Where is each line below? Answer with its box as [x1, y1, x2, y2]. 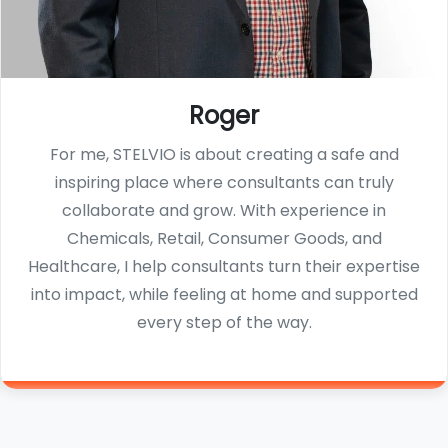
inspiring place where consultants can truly [54, 171, 394, 195]
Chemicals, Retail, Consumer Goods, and [66, 227, 382, 251]
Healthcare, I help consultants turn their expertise [28, 255, 420, 279]
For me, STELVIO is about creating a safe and [49, 143, 399, 167]
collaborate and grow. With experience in [62, 199, 386, 223]
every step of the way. [136, 311, 312, 335]
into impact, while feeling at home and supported [30, 283, 418, 307]
